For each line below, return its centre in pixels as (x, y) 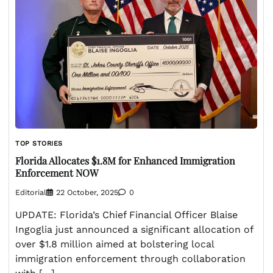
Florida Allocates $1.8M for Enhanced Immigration (125, 161)
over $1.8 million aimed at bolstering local (115, 244)
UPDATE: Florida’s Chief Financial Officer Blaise (126, 215)
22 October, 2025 (87, 193)
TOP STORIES (39, 143)
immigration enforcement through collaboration (130, 259)
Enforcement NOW (57, 173)
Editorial (31, 193)
